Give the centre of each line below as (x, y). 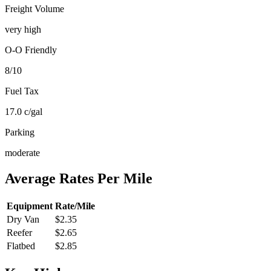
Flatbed (21, 246)
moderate (22, 153)
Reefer (19, 233)
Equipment (30, 206)
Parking (20, 132)
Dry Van (23, 220)
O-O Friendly (31, 50)
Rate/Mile (75, 206)
